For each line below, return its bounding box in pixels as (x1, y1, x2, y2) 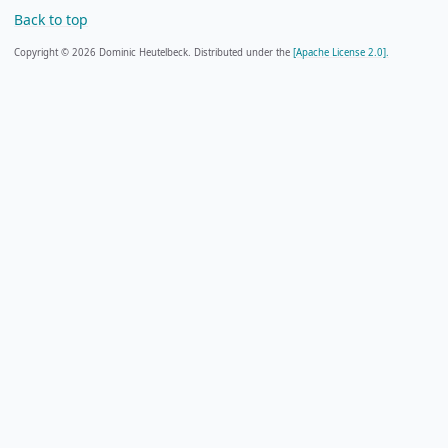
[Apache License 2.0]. (293, 45, 389, 59)
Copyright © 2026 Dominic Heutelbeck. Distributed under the (14, 45, 293, 59)
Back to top (14, 9, 88, 29)
